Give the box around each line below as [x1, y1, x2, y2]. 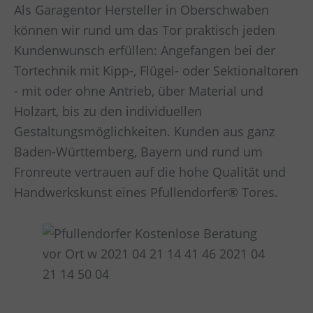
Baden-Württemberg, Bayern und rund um [14, 143, 263, 160]
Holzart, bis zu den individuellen [14, 102, 202, 119]
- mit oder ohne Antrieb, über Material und [14, 82, 263, 99]
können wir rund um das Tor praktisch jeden [14, 21, 275, 38]
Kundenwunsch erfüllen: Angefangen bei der [14, 41, 275, 59]
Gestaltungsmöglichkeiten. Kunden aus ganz [14, 122, 275, 140]
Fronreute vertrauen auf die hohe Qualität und [14, 163, 286, 180]
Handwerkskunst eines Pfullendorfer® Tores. [14, 183, 278, 201]
